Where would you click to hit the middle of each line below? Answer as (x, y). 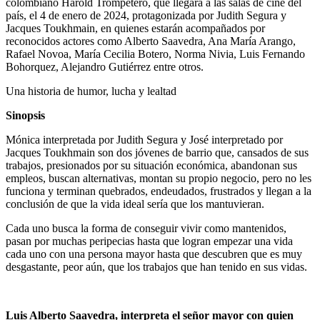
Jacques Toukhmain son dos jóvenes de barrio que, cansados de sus (157, 152)
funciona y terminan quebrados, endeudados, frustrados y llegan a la (159, 191)
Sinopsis (25, 115)
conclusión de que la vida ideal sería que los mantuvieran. (135, 204)
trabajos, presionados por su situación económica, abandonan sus (151, 165)
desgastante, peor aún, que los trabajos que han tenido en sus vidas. (156, 266)
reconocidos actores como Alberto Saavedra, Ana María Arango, (151, 41)
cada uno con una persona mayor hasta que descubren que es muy (154, 254)
